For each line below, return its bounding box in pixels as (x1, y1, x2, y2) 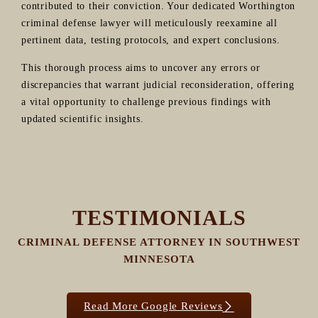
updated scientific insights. (21, 113, 144, 124)
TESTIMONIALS (72, 205, 246, 229)
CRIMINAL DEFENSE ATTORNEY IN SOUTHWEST (18, 236, 300, 248)
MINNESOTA (123, 253, 195, 265)
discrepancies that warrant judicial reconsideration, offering (21, 79, 295, 90)
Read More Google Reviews (84, 300, 223, 312)
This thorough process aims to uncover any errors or (21, 62, 261, 73)
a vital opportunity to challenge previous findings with (21, 96, 271, 107)
